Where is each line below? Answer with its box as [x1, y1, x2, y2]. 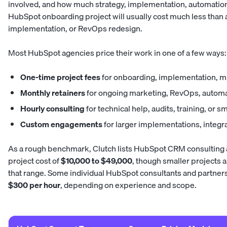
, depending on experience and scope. [60, 178, 197, 192]
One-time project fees [20, 70, 100, 84]
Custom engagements [20, 118, 102, 131]
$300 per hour [8, 178, 60, 192]
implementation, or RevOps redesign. [8, 22, 142, 35]
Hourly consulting [20, 102, 85, 116]
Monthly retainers [20, 86, 85, 100]
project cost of [8, 154, 61, 168]
